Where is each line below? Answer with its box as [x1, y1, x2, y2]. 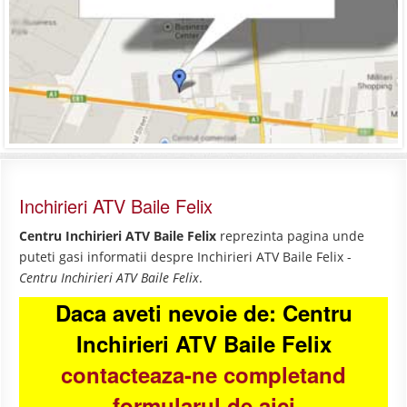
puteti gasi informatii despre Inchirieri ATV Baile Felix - [19, 248, 352, 266]
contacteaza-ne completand [61, 359, 346, 391]
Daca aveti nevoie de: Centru [55, 297, 352, 329]
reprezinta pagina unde [216, 227, 364, 245]
